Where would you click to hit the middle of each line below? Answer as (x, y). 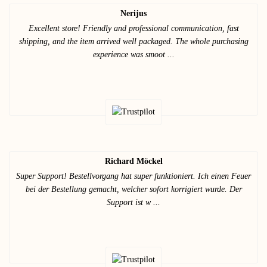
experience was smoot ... (133, 54)
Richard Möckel (133, 161)
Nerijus (133, 13)
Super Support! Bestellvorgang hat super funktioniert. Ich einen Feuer (133, 176)
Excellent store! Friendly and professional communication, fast (133, 28)
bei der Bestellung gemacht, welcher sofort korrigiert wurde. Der (133, 189)
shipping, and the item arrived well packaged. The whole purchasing (133, 41)
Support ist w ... (133, 202)
